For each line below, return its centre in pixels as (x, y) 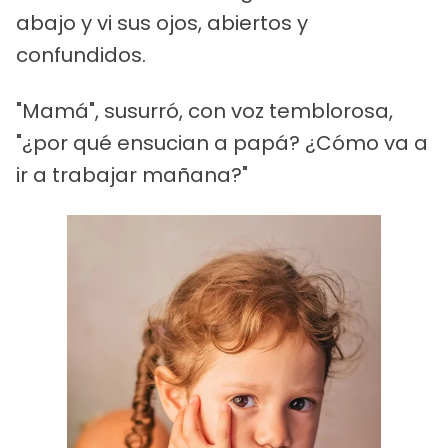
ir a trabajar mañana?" (132, 174)
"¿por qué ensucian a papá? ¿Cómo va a (222, 142)
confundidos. (81, 54)
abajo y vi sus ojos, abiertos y (162, 22)
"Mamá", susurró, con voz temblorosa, (204, 110)
